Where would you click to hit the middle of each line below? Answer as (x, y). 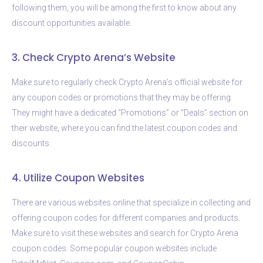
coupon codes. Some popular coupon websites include (114, 248)
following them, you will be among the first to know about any (124, 7)
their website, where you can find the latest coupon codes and (124, 128)
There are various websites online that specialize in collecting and (131, 202)
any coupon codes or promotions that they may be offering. (122, 97)
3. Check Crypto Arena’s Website (94, 57)
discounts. (31, 143)
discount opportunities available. (72, 23)
